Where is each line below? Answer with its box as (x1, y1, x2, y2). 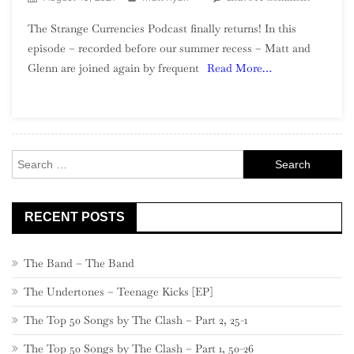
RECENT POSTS (24, 210, 125, 224)
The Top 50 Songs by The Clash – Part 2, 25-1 (24, 313, 247, 328)
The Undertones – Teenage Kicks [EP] (24, 284, 213, 299)
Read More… (207, 61, 272, 76)
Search (242, 152, 276, 167)
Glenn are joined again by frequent (28, 61, 199, 76)
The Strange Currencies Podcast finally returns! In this (28, 21, 296, 36)
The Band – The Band (24, 256, 134, 271)
